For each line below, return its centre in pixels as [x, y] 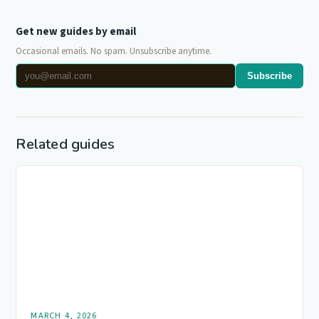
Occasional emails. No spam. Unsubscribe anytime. [114, 51]
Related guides [66, 144]
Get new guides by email [76, 31]
